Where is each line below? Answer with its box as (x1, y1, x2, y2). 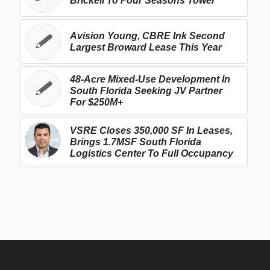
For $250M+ (69, 97, 123, 108)
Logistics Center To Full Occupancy (69, 148, 233, 159)
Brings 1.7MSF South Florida (69, 137, 201, 148)
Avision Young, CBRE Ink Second (69, 31, 225, 42)
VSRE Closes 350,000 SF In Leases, (69, 125, 233, 136)
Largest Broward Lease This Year (69, 42, 222, 53)
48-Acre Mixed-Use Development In (69, 74, 230, 85)
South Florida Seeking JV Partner (69, 86, 222, 96)
